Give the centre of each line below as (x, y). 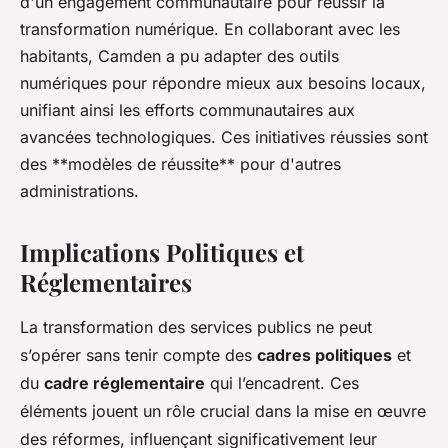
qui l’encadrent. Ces (282, 383)
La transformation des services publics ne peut (196, 327)
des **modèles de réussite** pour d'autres (180, 164)
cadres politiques (324, 355)
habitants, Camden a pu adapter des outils (179, 56)
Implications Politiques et (162, 252)
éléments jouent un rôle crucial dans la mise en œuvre (223, 411)
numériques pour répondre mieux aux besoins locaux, (223, 83)
